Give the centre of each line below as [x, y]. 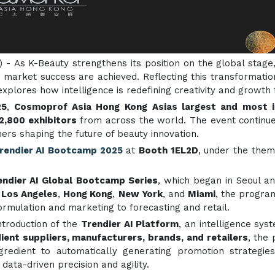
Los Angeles [30, 194]
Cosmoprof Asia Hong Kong [80, 107]
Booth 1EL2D [168, 150]
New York [140, 194]
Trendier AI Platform [130, 224]
